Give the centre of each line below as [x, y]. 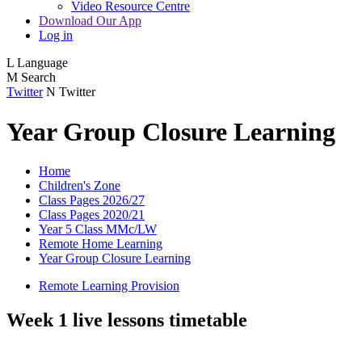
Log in [56, 36]
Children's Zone [80, 186]
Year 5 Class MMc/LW [98, 229]
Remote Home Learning [101, 244]
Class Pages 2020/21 [92, 215]
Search [38, 78]
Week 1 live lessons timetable [127, 320]
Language [42, 63]
